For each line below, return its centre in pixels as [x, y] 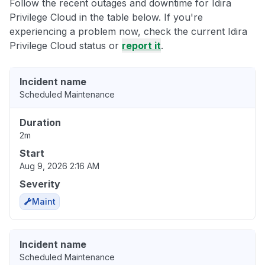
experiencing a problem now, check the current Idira [128, 32]
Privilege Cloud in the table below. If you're [106, 17]
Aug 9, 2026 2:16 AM [59, 166]
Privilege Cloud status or [66, 46]
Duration [40, 123]
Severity [40, 184]
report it [141, 46]
